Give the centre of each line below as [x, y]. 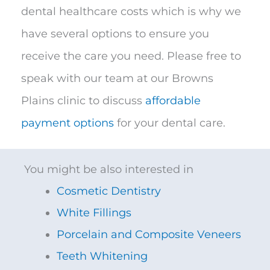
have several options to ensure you [115, 34]
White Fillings [94, 213]
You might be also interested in [109, 170]
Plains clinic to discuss [83, 101]
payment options [67, 123]
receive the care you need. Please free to [131, 56]
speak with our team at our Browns [117, 79]
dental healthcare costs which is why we [131, 12]
